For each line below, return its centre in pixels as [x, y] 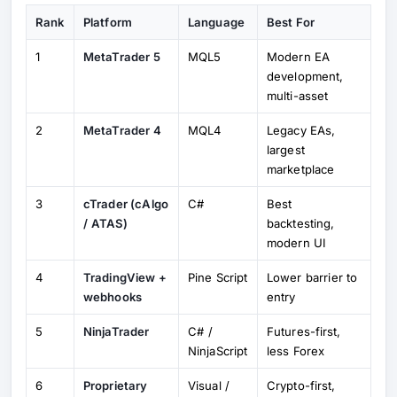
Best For [291, 22]
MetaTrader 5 [122, 56]
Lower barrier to [312, 277]
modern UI [297, 242]
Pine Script [218, 277]
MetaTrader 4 [122, 130]
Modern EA [299, 56]
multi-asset [298, 95]
